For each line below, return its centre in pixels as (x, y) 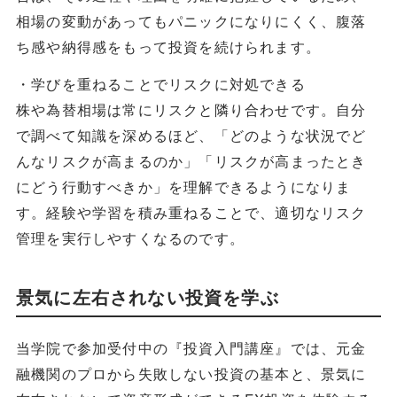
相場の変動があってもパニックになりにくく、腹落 (191, 21)
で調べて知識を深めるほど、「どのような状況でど (191, 135)
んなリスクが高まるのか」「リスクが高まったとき (191, 161)
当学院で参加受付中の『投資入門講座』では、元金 (191, 347)
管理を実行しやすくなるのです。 (130, 238)
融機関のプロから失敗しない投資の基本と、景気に (191, 373)
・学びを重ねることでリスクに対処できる (160, 84)
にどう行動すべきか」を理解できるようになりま (183, 187)
